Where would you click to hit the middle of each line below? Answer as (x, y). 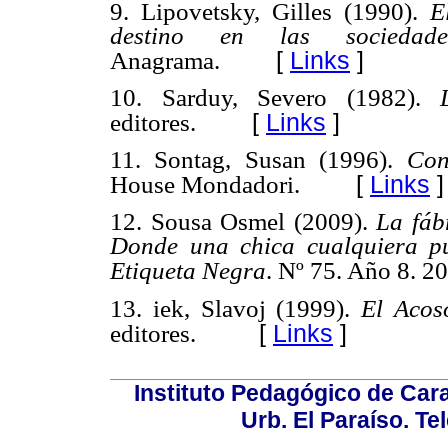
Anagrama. (165, 60)
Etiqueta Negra (188, 271)
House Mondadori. (205, 185)
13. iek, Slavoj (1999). (236, 308)
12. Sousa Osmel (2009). (243, 222)
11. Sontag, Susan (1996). (258, 160)
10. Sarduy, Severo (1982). (275, 98)
